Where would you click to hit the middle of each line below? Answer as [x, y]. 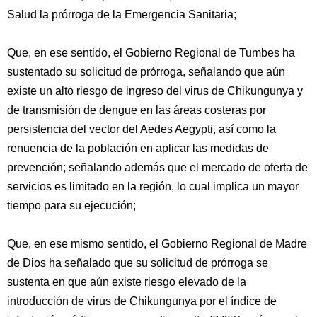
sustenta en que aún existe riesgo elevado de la [127, 282]
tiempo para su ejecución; [71, 206]
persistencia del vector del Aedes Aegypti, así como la [142, 129]
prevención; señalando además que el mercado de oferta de [157, 167]
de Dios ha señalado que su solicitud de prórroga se [138, 263]
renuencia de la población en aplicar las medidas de [138, 148]
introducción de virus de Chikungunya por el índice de [142, 301]
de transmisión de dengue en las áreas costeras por [137, 110]
